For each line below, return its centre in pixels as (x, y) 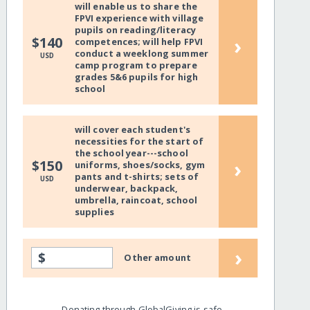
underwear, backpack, (126, 189)
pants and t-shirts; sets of (137, 177)
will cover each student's (132, 130)
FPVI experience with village (139, 18)
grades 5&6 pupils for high (136, 77)
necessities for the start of (139, 142)
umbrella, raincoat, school (136, 200)
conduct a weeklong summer (141, 54)
